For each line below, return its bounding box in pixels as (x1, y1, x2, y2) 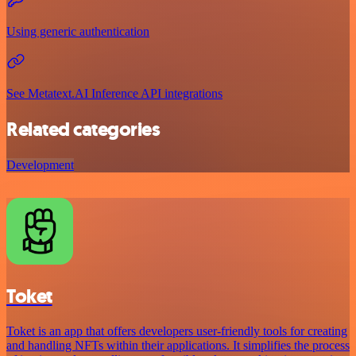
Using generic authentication (6, 24, 149, 38)
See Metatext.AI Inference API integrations (6, 86, 222, 100)
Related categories (6, 116, 161, 142)
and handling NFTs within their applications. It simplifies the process (6, 339, 350, 353)
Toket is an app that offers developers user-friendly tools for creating (6, 324, 347, 339)
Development (6, 157, 74, 172)
